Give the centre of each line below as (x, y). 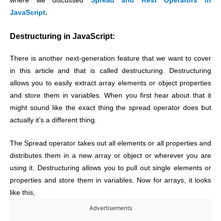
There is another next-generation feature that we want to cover (110, 58)
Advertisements (110, 208)
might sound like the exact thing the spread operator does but (110, 108)
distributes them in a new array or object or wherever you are (110, 155)
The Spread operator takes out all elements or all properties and (110, 143)
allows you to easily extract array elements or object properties (110, 83)
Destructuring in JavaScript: (62, 36)
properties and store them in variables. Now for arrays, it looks (110, 180)
